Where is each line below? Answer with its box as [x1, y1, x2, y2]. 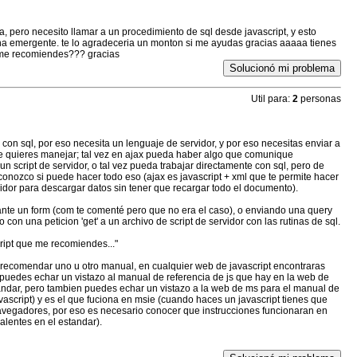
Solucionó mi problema [229, 62, 335, 75]
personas [297, 93, 341, 105]
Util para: [250, 93, 290, 105]
